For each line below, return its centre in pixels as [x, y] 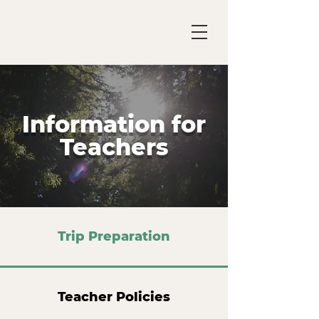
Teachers [114, 147]
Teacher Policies [114, 297]
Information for [114, 124]
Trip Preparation [114, 236]
